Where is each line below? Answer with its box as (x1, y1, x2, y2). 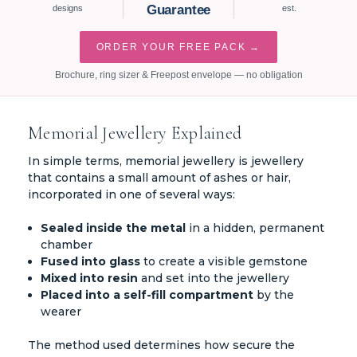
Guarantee (146, 2, 211, 18)
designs (53, 3, 83, 13)
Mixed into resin (41, 270, 139, 285)
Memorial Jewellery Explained (28, 122, 241, 143)
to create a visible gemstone (140, 253, 308, 269)
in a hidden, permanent (186, 220, 325, 235)
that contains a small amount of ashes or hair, (28, 170, 291, 185)
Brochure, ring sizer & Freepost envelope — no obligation (54, 69, 303, 80)
